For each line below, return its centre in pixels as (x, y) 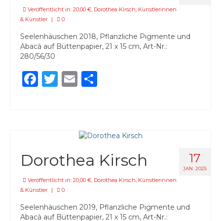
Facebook (76, 79)
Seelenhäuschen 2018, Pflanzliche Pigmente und (105, 37)
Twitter (86, 79)
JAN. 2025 (195, 169)
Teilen (120, 79)
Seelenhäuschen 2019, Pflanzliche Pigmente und (105, 207)
